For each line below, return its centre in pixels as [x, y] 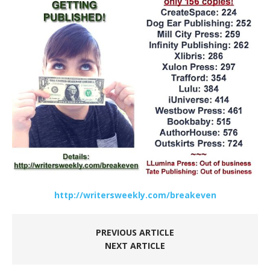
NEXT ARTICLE [135, 245]
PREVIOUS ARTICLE [135, 232]
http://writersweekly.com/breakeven [135, 195]
